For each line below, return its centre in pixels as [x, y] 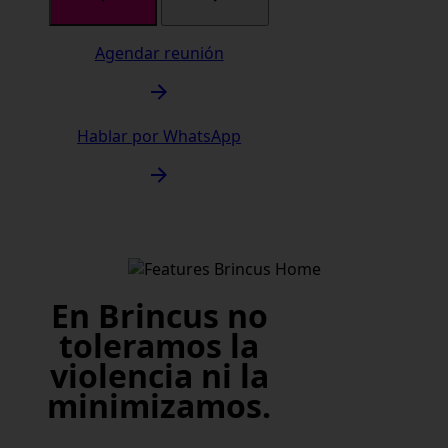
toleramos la [159, 346]
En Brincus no [159, 316]
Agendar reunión [159, 52]
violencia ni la [159, 376]
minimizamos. [159, 406]
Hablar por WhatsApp [159, 135]
